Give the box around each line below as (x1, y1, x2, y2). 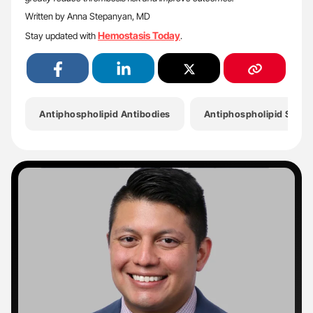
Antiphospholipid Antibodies (39, 108, 170, 119)
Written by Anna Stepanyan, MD (25, 10, 150, 22)
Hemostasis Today (98, 29, 180, 41)
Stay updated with (25, 29, 98, 41)
